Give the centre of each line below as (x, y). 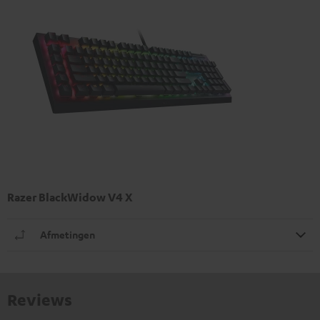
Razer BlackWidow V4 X (70, 197)
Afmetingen (67, 234)
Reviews (40, 299)
